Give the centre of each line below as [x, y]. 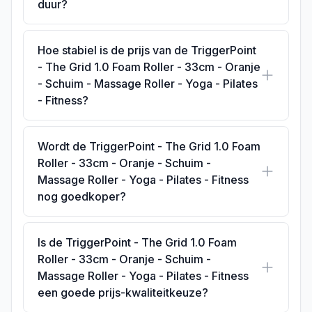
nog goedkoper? [82, 197]
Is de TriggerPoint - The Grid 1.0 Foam [137, 243]
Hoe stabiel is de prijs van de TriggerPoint [147, 50]
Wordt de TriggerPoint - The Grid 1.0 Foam [149, 147]
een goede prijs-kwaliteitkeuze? [123, 293]
